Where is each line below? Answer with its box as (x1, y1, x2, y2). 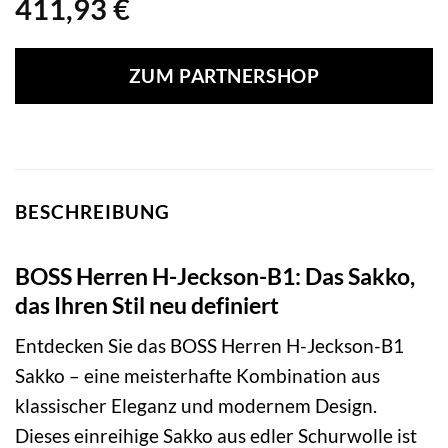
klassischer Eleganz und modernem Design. (15, 394, 377, 418)
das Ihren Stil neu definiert (15, 290, 279, 319)
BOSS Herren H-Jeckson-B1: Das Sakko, (15, 261, 415, 290)
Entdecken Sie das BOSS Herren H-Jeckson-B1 (15, 334, 404, 358)
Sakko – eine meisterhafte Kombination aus (15, 364, 380, 388)
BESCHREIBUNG (15, 200, 170, 224)
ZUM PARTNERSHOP (128, 65, 320, 88)
